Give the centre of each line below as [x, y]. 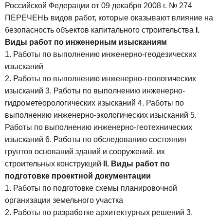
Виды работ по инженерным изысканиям [86, 42]
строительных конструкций [54, 164]
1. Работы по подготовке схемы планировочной [91, 188]
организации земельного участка [64, 200]
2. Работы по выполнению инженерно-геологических [100, 79]
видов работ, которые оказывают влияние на [132, 18]
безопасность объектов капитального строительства [100, 30]
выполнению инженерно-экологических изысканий [98, 115]
